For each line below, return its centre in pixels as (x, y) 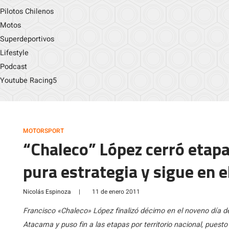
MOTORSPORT (43, 131)
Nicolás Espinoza (47, 192)
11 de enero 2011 (116, 192)
